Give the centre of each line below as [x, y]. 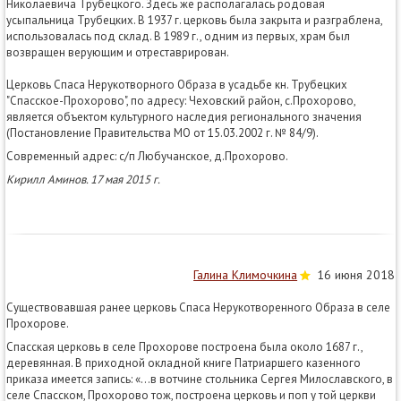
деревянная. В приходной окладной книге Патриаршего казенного [183, 363]
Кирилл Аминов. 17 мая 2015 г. [83, 179]
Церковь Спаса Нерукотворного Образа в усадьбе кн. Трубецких [177, 84]
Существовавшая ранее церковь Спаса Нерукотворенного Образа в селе [198, 307]
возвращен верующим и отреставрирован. [118, 52]
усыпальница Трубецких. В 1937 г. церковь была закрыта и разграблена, [194, 20]
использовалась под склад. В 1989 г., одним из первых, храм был [178, 36]
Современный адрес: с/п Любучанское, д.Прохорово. [147, 156]
